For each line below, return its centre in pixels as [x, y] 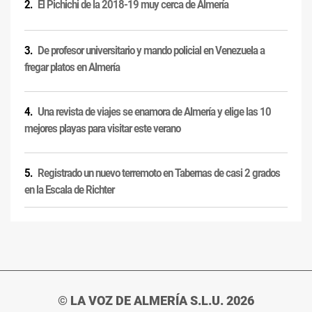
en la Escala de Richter [69, 189]
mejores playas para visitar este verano [102, 128]
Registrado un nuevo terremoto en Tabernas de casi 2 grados [159, 173]
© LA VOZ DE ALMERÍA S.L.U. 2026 [156, 301]
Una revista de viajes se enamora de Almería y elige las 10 [154, 112]
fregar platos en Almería [72, 67]
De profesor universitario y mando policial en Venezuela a [151, 51]
